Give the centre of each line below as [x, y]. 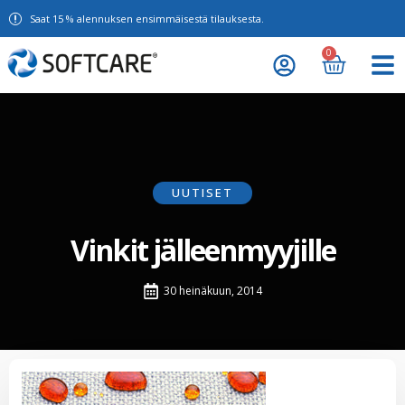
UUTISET [202, 193]
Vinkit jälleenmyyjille [202, 250]
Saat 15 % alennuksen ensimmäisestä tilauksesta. [146, 19]
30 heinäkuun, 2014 [213, 291]
